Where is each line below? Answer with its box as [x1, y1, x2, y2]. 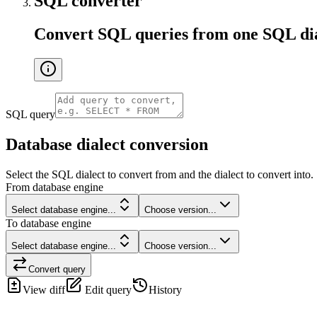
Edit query [82, 283, 132, 296]
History [149, 283, 182, 296]
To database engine [6, 217, 91, 229]
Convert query [28, 263, 86, 275]
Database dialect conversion [6, 134, 208, 154]
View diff [23, 283, 65, 296]
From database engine [6, 180, 103, 193]
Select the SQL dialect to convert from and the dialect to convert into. [6, 168, 313, 180]
